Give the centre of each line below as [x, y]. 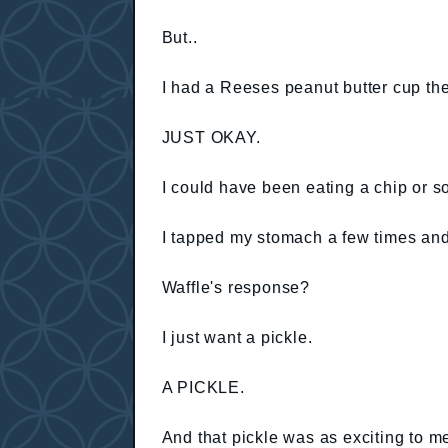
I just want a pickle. [237, 337]
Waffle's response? [235, 287]
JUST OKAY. [211, 137]
